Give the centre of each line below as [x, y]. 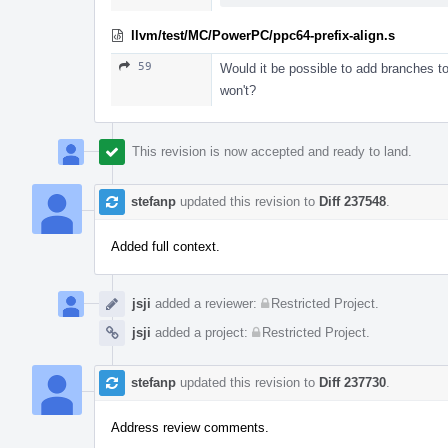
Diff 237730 [352, 382]
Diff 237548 [352, 201]
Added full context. [165, 246]
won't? [238, 90]
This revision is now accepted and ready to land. [272, 151]
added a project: [201, 332]
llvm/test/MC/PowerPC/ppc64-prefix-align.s [263, 35]
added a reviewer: [206, 303]
